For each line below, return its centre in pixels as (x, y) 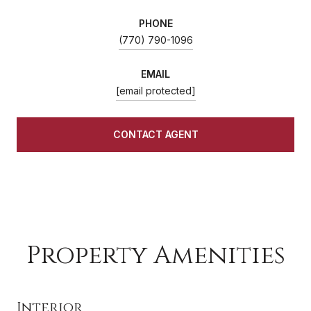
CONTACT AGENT (155, 134)
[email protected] (155, 90)
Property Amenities (155, 255)
